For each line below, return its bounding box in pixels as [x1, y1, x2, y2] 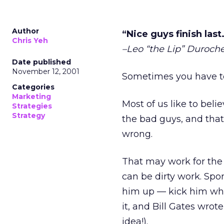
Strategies [12, 101, 52, 110]
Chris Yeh [12, 36, 48, 45]
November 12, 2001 [12, 67, 79, 76]
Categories [12, 82, 54, 91]
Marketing [12, 92, 51, 101]
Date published [12, 57, 71, 66]
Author [12, 26, 39, 35]
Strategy [12, 111, 45, 120]
